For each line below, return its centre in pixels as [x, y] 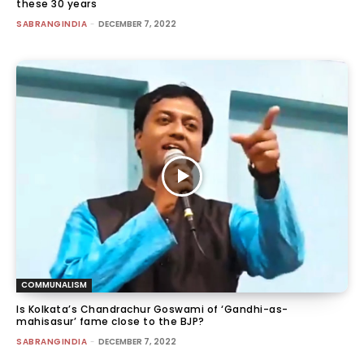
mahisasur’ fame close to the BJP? [110, 321]
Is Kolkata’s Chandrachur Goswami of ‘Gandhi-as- [152, 309]
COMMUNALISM [54, 284]
